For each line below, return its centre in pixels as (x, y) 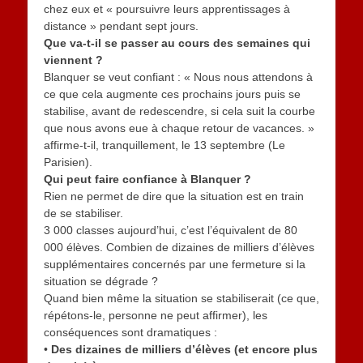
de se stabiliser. (83, 214)
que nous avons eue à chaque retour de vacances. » (179, 128)
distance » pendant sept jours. (121, 26)
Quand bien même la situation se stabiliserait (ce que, (181, 299)
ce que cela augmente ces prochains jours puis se (172, 94)
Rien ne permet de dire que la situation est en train (174, 196)
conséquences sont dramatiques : (130, 333)
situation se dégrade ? (101, 282)
